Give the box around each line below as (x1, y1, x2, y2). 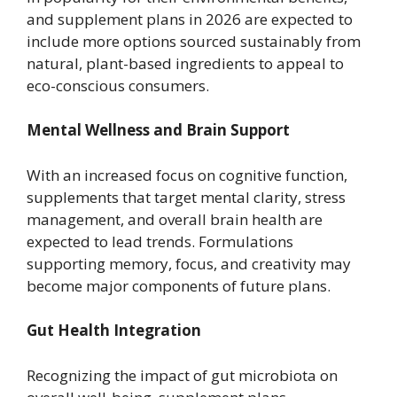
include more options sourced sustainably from (27, 30, 361, 51)
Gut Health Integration (27, 320, 201, 341)
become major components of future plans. (27, 275, 331, 296)
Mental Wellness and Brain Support (27, 120, 290, 141)
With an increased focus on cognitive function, (27, 164, 347, 185)
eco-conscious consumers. (27, 74, 209, 96)
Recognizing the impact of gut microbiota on (27, 364, 338, 385)
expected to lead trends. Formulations (27, 230, 293, 252)
